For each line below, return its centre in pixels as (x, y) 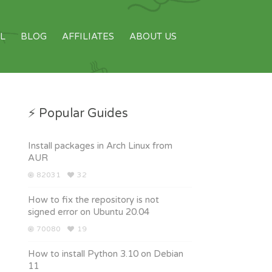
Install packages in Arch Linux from (100, 146)
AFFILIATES (88, 36)
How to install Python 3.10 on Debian (106, 254)
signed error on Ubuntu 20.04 (89, 212)
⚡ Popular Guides (78, 114)
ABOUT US (153, 36)
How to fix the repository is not (93, 200)
